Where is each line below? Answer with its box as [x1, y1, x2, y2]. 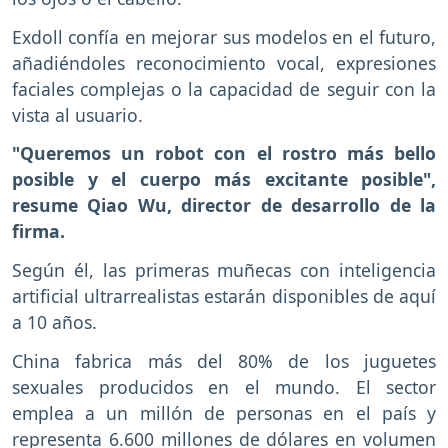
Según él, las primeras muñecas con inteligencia [12, 258, 436, 283]
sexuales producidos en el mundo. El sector [12, 375, 436, 400]
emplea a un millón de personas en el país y [12, 401, 436, 426]
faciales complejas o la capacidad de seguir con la [12, 76, 436, 101]
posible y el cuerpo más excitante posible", [12, 167, 436, 192]
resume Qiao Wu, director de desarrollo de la [12, 193, 436, 218]
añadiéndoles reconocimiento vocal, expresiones [12, 50, 436, 75]
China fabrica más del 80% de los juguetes [12, 349, 436, 374]
